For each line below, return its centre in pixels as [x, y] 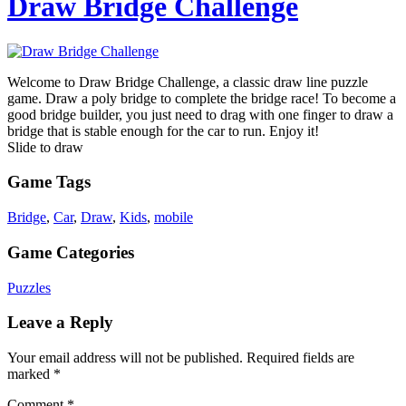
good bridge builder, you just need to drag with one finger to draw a [200, 114]
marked [30, 374]
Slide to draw [45, 147]
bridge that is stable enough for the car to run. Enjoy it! [163, 130]
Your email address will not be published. [125, 358]
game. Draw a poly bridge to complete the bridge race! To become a [202, 98]
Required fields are [300, 358]
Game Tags [49, 182]
